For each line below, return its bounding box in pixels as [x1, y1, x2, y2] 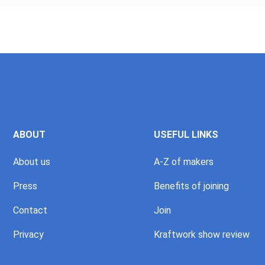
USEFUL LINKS [153, 128, 218, 140]
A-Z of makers [153, 156, 214, 167]
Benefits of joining [153, 180, 229, 192]
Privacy [13, 228, 44, 240]
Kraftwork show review [153, 228, 250, 240]
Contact [13, 204, 48, 216]
